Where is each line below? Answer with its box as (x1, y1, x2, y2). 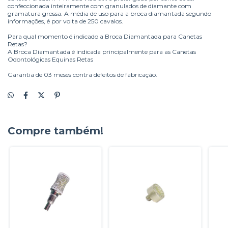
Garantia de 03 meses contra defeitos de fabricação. (8, 71, 157, 79)
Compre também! (8, 125, 103, 137)
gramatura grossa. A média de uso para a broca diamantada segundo (8, 10, 211, 18)
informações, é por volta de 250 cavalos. (8, 17, 123, 25)
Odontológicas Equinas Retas (8, 55, 93, 64)
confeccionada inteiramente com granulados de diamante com (8, 2, 191, 10)
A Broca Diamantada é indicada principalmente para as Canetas (8, 48, 196, 56)
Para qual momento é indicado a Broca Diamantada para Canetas (8, 33, 202, 41)
